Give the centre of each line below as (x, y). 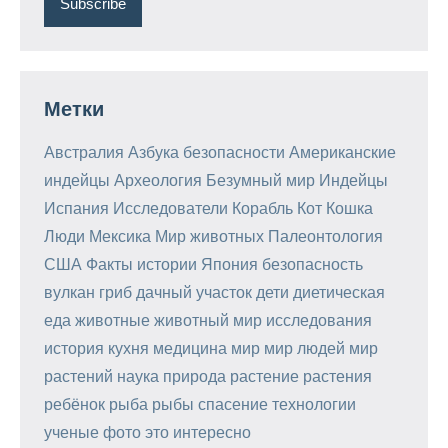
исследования (319, 320)
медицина (190, 348)
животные (112, 320)
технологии (314, 404)
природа (194, 376)
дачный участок (194, 292)
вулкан (69, 292)
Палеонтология (325, 236)
